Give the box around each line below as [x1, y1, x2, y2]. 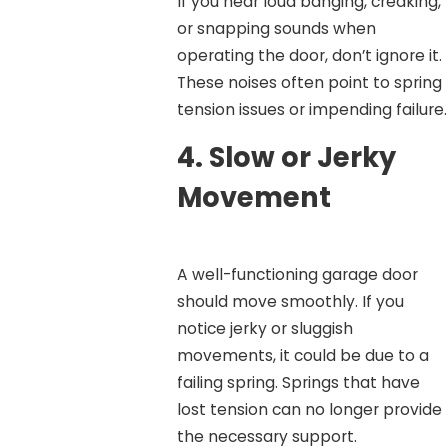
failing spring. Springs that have [176, 371, 420, 393]
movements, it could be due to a [176, 344, 429, 366]
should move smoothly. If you [176, 290, 404, 312]
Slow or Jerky [208, 138, 396, 178]
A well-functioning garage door [176, 263, 418, 285]
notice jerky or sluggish [176, 317, 353, 339]
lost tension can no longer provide [176, 398, 442, 420]
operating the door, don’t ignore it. [176, 44, 442, 66]
